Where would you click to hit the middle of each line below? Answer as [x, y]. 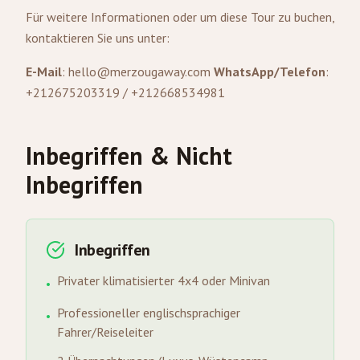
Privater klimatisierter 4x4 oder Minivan [164, 280]
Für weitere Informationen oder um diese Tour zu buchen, [180, 17]
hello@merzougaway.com [139, 72]
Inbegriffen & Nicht [129, 155]
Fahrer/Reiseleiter [105, 332]
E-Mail [44, 72]
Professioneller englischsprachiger [149, 313]
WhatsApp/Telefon [270, 72]
